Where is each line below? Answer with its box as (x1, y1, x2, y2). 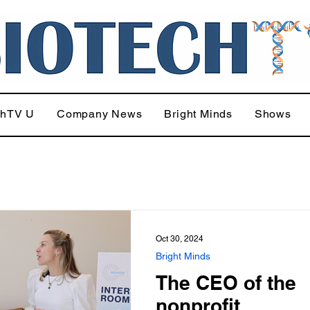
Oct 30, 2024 (156, 234, 203, 244)
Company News (57, 107, 143, 120)
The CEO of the (156, 271, 296, 294)
